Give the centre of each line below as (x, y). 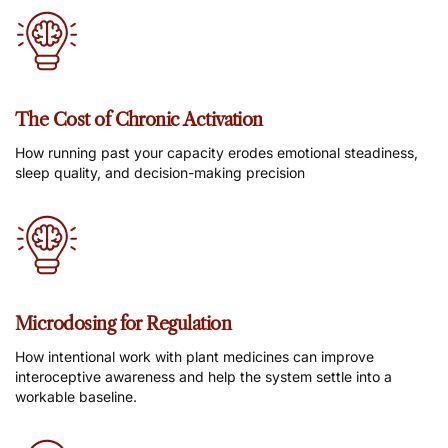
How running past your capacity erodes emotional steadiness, (216, 152)
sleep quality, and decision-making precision (160, 172)
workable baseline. (76, 396)
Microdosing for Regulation (123, 323)
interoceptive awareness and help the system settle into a (203, 376)
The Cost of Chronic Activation (139, 120)
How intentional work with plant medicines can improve (194, 356)
